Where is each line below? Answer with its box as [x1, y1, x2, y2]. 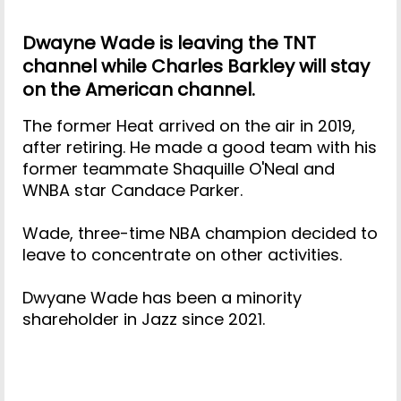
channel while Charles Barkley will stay [22, 53, 370, 79]
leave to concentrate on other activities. [22, 243, 342, 267]
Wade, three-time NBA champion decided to [22, 222, 378, 245]
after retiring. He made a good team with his [22, 136, 377, 159]
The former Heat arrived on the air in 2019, [22, 115, 355, 138]
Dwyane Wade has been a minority [22, 286, 302, 310]
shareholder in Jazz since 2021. [22, 308, 265, 331]
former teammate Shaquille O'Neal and [22, 158, 335, 181]
